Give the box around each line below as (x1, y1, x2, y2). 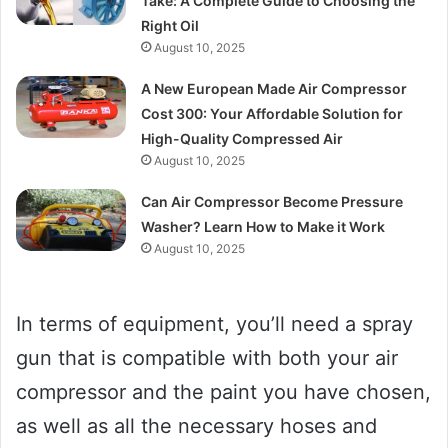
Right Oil (141, 16, 200, 34)
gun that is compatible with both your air (16, 345, 398, 370)
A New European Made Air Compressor (141, 79, 408, 97)
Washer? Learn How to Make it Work (141, 217, 386, 235)
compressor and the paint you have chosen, (16, 379, 431, 404)
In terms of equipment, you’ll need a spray (16, 311, 413, 336)
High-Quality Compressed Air (141, 129, 344, 147)
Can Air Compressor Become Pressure (141, 192, 404, 210)
